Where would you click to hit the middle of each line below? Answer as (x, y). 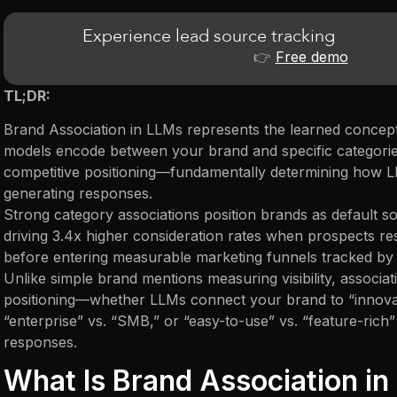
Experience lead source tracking (209, 35)
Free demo (311, 57)
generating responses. (78, 194)
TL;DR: (27, 95)
